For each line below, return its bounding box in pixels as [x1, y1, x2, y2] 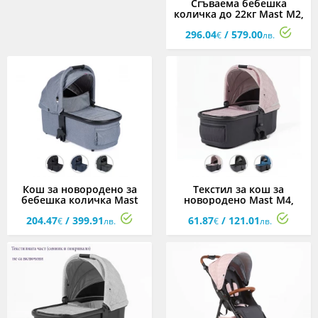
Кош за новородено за [22, 182, 137, 196]
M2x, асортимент [36, 204, 123, 217]
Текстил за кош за [193, 182, 284, 196]
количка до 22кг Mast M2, [173, 7, 304, 21]
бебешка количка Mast [21, 193, 138, 207]
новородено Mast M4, [183, 193, 294, 207]
